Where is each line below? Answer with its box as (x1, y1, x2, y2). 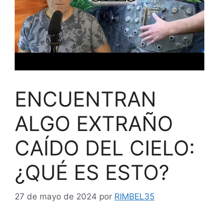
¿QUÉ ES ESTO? (15, 160, 169, 185)
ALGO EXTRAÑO (15, 111, 173, 136)
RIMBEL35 (114, 191, 154, 201)
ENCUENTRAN (15, 87, 156, 111)
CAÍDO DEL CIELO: (15, 135, 195, 160)
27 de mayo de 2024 (15, 191, 97, 201)
